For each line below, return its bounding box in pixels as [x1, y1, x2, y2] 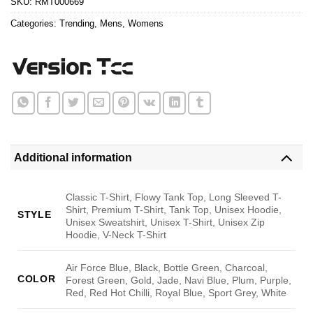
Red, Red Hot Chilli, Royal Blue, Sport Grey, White [66, 286, 287, 298]
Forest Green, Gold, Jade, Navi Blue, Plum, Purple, [66, 274, 292, 286]
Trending [59, 17, 94, 29]
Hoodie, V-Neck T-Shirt [66, 228, 167, 240]
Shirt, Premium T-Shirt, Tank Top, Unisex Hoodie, [66, 203, 282, 215]
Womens [128, 17, 163, 29]
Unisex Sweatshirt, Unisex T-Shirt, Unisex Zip [66, 216, 265, 228]
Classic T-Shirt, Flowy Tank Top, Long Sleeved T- [66, 191, 282, 203]
